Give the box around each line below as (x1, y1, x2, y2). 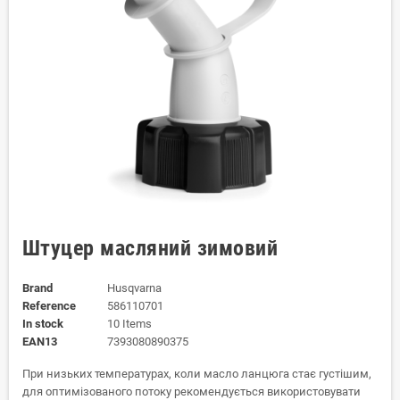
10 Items (106, 317, 152, 330)
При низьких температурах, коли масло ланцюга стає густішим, (22, 367, 371, 380)
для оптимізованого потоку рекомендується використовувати (22, 385, 361, 398)
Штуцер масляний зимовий (22, 236, 279, 261)
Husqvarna (106, 281, 162, 295)
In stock (22, 317, 63, 330)
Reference (22, 299, 76, 312)
